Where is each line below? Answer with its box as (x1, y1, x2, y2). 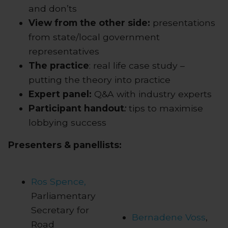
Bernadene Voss (131, 211, 206, 222)
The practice (28, 60, 89, 71)
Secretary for (31, 204, 89, 215)
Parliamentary (31, 190, 96, 201)
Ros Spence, (31, 176, 86, 187)
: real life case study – (89, 60, 185, 71)
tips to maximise (126, 102, 203, 113)
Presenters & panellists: (8, 139, 122, 150)
